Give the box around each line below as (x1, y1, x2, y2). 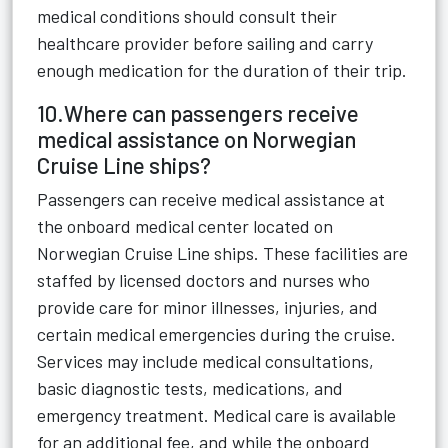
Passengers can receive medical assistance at (37, 188, 385, 210)
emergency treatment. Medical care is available (37, 404, 396, 426)
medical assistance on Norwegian (37, 126, 356, 152)
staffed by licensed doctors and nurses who (37, 269, 370, 291)
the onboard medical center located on (37, 215, 333, 237)
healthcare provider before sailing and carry (37, 32, 373, 54)
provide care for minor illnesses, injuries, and (37, 296, 378, 318)
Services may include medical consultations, (37, 350, 374, 372)
